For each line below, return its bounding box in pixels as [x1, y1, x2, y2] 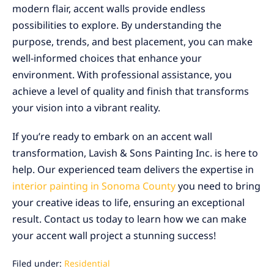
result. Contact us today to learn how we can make [12, 211, 246, 228]
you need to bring [176, 178, 261, 194]
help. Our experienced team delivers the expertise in [12, 161, 254, 178]
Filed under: [12, 256, 62, 271]
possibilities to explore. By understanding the [12, 17, 221, 34]
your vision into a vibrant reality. [12, 100, 160, 116]
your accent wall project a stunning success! [12, 228, 216, 244]
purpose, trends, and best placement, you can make [12, 34, 253, 50]
